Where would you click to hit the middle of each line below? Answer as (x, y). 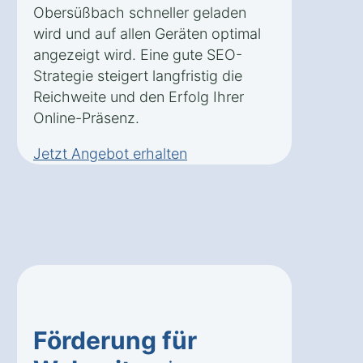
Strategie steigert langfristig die (138, 76)
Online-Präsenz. (86, 118)
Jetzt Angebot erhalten (110, 154)
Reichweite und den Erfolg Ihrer (139, 97)
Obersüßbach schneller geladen (140, 13)
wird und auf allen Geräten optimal (147, 34)
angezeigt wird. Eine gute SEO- (138, 55)
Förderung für (115, 341)
